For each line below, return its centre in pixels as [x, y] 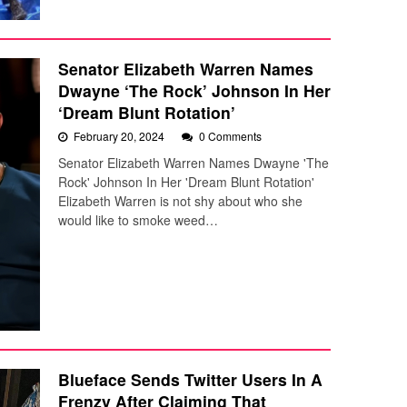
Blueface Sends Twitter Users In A [190, 379]
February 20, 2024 [120, 135]
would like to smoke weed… [138, 219]
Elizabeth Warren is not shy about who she [180, 200]
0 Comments [230, 135]
